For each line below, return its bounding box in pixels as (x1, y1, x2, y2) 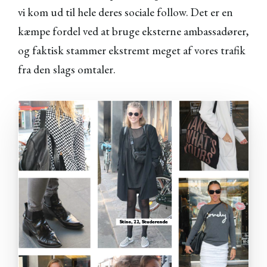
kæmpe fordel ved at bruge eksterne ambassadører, (18, 24, 249, 39)
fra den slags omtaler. (18, 62, 116, 77)
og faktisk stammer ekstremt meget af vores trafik (18, 43, 246, 58)
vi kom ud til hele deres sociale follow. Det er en (18, 5, 233, 20)
